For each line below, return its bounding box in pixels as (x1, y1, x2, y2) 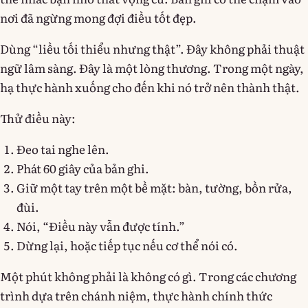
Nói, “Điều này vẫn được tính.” (16, 217, 185, 234)
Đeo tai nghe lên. (16, 140, 109, 157)
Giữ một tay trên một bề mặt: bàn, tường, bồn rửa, (16, 178, 292, 196)
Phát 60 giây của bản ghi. (16, 159, 149, 177)
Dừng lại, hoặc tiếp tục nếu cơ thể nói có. (16, 236, 238, 254)
